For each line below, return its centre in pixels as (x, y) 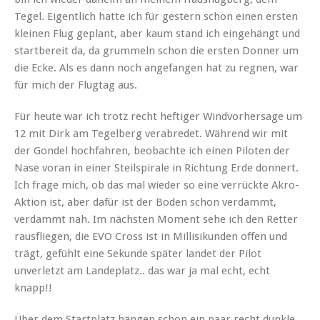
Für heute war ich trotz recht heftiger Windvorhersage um (158, 117)
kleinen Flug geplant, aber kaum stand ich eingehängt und (157, 34)
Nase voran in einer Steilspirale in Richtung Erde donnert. (156, 168)
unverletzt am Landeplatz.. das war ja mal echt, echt (142, 271)
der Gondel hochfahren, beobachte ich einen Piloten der (152, 151)
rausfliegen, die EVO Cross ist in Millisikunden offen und (151, 237)
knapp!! (33, 288)
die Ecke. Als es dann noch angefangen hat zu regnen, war (156, 68)
